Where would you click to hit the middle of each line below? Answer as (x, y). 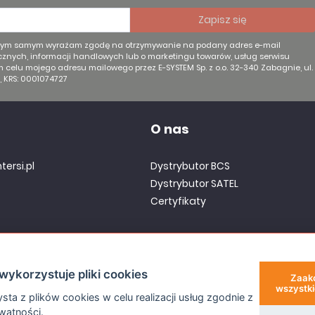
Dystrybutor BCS (191, 166)
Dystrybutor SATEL (195, 184)
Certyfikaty (179, 201)
